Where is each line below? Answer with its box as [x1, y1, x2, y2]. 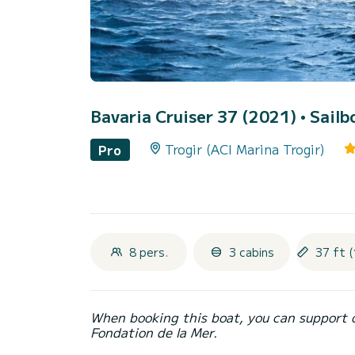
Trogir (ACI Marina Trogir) [164, 139, 325, 159]
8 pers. [128, 243, 168, 260]
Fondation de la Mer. [90, 322, 217, 342]
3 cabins [228, 243, 274, 260]
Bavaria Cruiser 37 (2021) [90, 105, 300, 128]
